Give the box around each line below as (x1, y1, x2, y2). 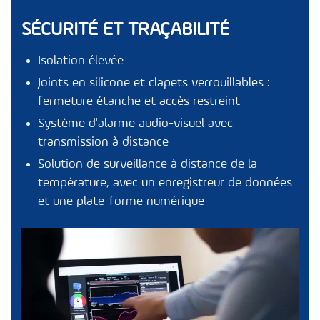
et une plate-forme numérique (38, 195, 205, 209)
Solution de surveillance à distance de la (38, 158, 258, 171)
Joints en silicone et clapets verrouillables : (38, 76, 271, 90)
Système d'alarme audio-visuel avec (38, 117, 234, 131)
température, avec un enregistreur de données (38, 176, 293, 190)
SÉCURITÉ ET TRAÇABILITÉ (21, 21, 229, 40)
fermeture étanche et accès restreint (38, 95, 241, 109)
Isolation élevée (38, 54, 124, 68)
